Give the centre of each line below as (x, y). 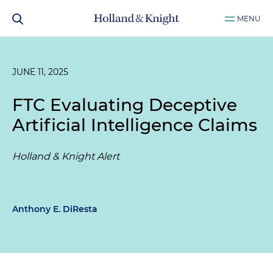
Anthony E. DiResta (55, 209)
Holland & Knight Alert (66, 156)
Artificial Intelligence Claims (135, 125)
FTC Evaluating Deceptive (125, 105)
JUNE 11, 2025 (40, 72)
